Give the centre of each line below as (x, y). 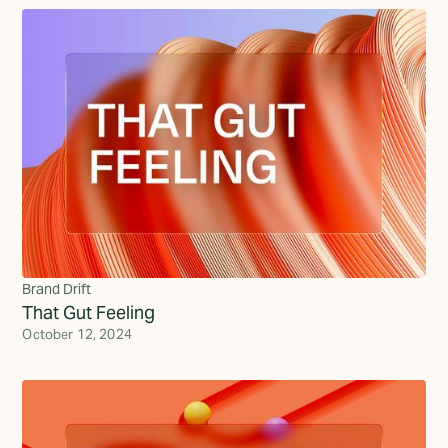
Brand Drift (57, 288)
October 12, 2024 (77, 334)
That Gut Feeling (89, 312)
